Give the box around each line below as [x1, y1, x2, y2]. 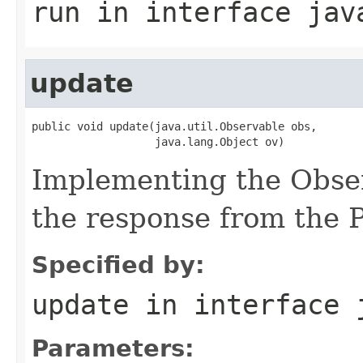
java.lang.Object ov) [32, 135, 284, 148]
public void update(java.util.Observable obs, [32, 119, 317, 133]
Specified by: [32, 250, 205, 279]
